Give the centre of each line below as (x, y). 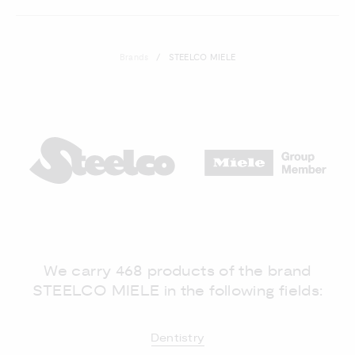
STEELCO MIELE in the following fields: (177, 291)
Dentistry (177, 338)
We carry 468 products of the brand (177, 271)
